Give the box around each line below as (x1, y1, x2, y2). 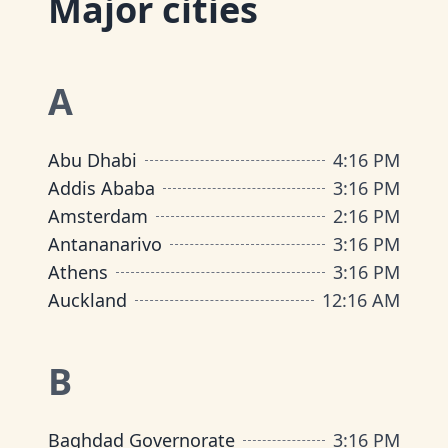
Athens (48, 260, 108, 284)
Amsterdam (48, 204, 148, 228)
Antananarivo (48, 232, 162, 256)
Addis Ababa (48, 176, 155, 200)
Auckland (48, 288, 127, 312)
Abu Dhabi (48, 148, 137, 172)
